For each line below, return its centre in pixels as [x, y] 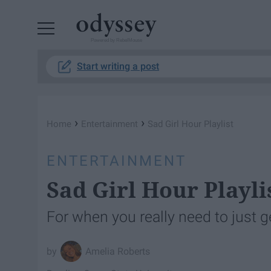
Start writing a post [118, 66]
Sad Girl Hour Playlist [191, 124]
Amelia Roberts [118, 251]
